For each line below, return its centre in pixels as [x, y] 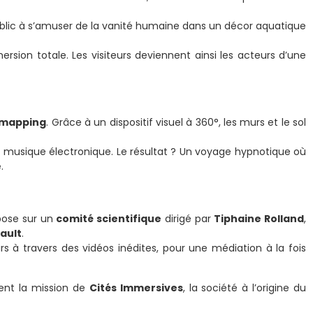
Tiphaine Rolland [259, 219]
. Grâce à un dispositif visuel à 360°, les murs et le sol [176, 122]
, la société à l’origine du [245, 287]
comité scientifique [109, 219]
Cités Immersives [136, 287]
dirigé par [188, 219]
